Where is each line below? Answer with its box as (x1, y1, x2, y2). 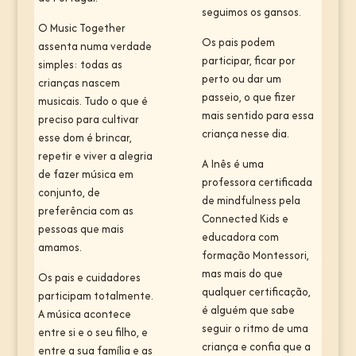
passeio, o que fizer (201, 89, 296, 106)
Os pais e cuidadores (37, 269, 141, 286)
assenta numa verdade (37, 38, 152, 55)
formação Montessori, (201, 247, 309, 264)
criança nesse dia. (201, 126, 289, 142)
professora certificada (201, 174, 312, 191)
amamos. (37, 239, 82, 256)
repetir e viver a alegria (37, 148, 153, 164)
